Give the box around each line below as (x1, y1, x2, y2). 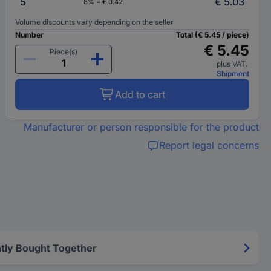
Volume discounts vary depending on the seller (15, 18, 174, 27)
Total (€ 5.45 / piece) (175, 30, 249, 39)
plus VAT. (216, 59, 249, 68)
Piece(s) (50, 47, 78, 56)
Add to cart (114, 88, 165, 100)
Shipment (216, 69, 249, 78)
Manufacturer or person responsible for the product (23, 121, 259, 133)
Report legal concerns (158, 139, 259, 151)
